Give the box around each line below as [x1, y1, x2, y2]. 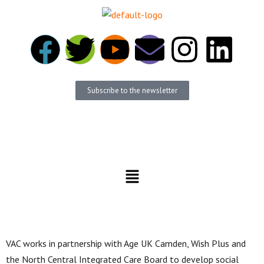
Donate [120, 138, 144, 148]
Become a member [97, 111, 167, 123]
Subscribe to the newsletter [87, 85, 177, 95]
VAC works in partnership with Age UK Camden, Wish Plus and [6, 237, 246, 249]
